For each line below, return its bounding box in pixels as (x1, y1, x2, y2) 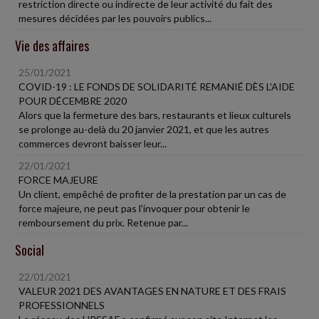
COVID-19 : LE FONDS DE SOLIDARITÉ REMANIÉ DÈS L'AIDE (19, 80, 295, 93)
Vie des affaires (15, 36, 89, 55)
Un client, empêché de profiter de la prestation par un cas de (19, 187, 286, 200)
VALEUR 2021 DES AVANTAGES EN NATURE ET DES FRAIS (19, 284, 286, 297)
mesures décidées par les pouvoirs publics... (19, 11, 211, 24)
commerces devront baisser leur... (19, 137, 167, 150)
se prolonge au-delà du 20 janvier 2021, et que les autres (19, 122, 269, 135)
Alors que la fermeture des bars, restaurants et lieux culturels (19, 108, 291, 121)
